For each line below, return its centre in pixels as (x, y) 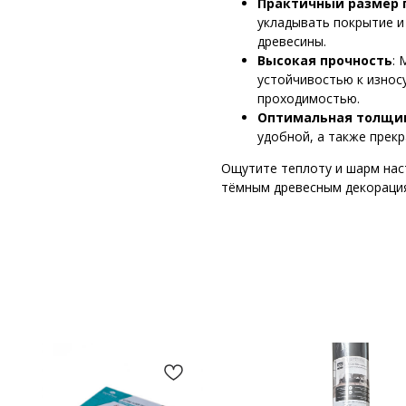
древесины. (292, 41)
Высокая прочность (325, 60)
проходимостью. (309, 98)
